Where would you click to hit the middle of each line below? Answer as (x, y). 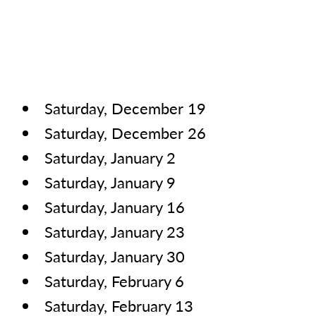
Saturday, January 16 (115, 207)
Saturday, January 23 (115, 232)
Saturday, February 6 (114, 281)
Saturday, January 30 (115, 256)
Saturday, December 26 (125, 133)
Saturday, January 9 (110, 182)
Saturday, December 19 (125, 108)
